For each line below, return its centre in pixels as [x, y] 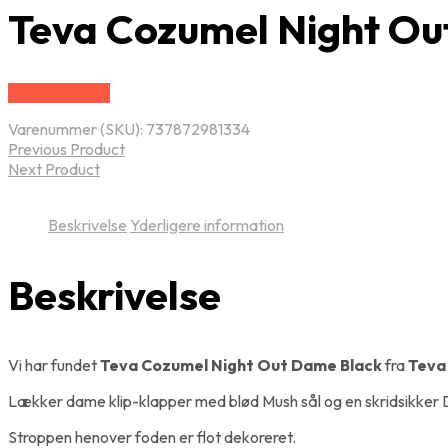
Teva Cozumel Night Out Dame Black [241, 364]
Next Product [54, 168]
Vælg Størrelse [59, 92]
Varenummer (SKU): [77, 128]
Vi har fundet [54, 364]
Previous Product [66, 148]
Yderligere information [207, 224]
